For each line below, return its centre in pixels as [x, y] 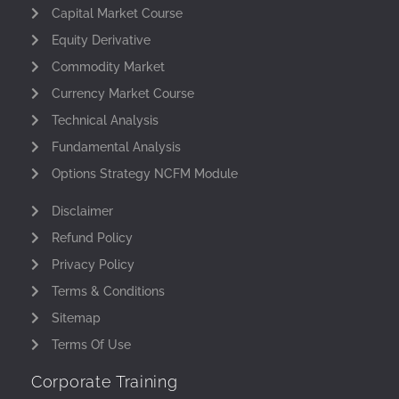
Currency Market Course [122, 93]
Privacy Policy [93, 264]
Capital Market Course [117, 13]
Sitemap [76, 318]
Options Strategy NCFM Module [144, 173]
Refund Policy [92, 237]
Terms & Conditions [108, 291]
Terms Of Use [91, 344]
